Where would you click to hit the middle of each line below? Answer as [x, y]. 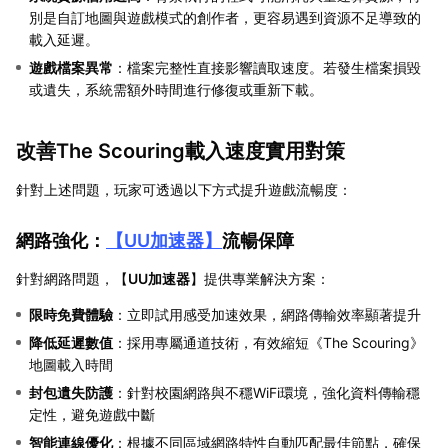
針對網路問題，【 [72, 278]
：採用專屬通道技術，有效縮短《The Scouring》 [268, 342]
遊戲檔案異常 [71, 67]
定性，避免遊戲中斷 [92, 414]
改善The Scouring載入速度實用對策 [180, 150]
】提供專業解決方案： [260, 278]
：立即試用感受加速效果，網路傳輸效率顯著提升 [267, 314]
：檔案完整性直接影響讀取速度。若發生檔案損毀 [267, 67]
